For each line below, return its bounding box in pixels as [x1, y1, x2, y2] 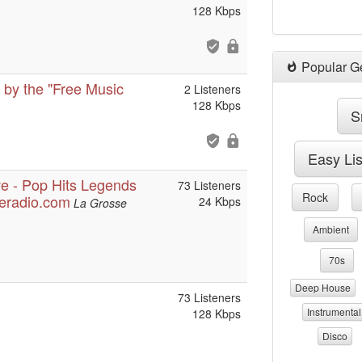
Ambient [312, 222, 349, 236]
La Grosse [74, 195, 127, 211]
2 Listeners [184, 81, 241, 97]
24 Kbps [199, 193, 241, 209]
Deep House [295, 280, 351, 294]
